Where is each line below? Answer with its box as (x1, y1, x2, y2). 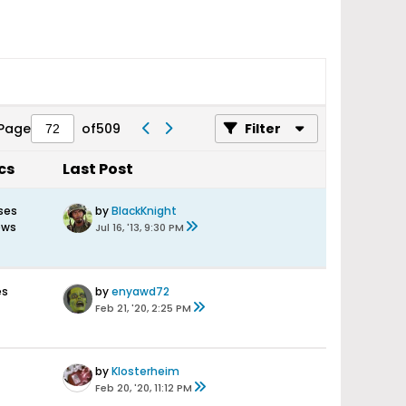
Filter (245, 120, 281, 138)
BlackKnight (111, 203, 177, 218)
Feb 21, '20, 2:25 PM (95, 301, 191, 315)
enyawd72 (111, 284, 169, 299)
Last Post (63, 159, 133, 179)
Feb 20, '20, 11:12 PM (95, 381, 192, 395)
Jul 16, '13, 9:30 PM (95, 220, 184, 235)
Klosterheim (111, 363, 179, 379)
